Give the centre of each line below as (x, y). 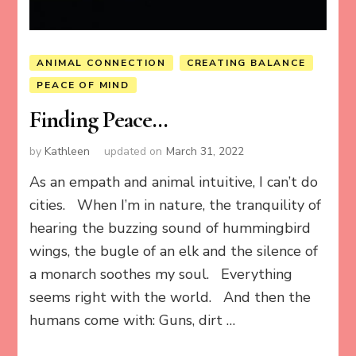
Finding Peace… (99, 120)
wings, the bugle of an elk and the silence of (174, 251)
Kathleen (68, 151)
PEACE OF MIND (83, 85)
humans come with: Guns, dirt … (133, 320)
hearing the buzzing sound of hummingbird (170, 228)
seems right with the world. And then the (170, 297)
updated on (133, 151)
